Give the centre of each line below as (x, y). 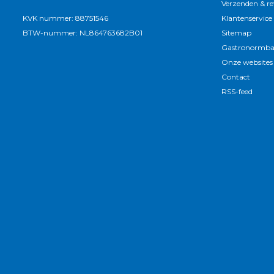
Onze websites (247, 62)
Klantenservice (247, 18)
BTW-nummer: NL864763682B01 (83, 32)
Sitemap (236, 33)
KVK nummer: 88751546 (65, 18)
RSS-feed (237, 91)
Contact (236, 77)
